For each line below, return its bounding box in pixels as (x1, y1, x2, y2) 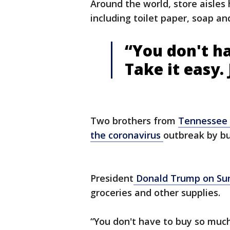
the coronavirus (90, 129, 163, 141)
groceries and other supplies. (90, 186, 220, 199)
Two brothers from (90, 114, 178, 127)
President (90, 172, 133, 184)
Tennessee (178, 114, 227, 127)
